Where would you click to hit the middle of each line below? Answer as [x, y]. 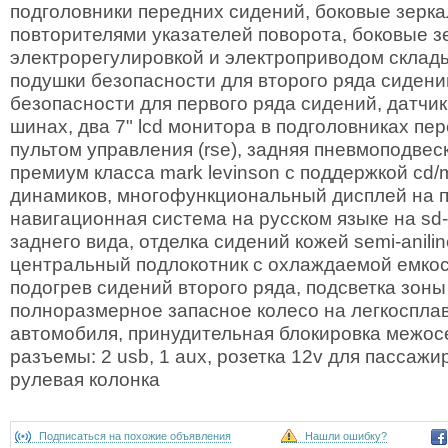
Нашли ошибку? [350, 435]
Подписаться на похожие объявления [139, 435]
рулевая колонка [85, 378]
